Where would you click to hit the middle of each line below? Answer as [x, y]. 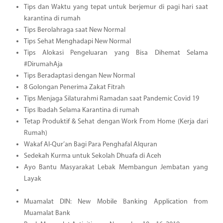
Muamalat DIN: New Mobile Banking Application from [116, 202]
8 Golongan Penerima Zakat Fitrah [74, 87]
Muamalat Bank [47, 213]
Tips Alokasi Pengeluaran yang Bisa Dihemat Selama [116, 53]
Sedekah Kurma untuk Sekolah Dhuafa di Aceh [92, 156]
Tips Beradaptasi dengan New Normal [79, 76]
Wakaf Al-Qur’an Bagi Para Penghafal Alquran [90, 144]
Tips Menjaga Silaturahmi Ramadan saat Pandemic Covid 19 [111, 99]
